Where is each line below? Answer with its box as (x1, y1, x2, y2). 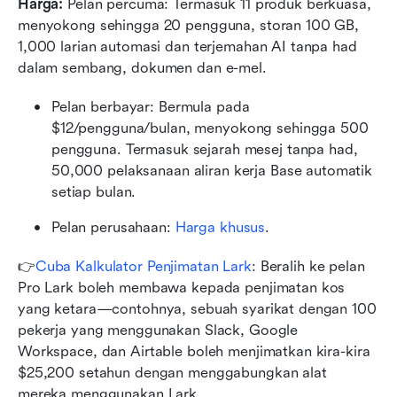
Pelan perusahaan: (51, 219, 171, 237)
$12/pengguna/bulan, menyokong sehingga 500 (51, 120, 369, 137)
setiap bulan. (51, 183, 136, 201)
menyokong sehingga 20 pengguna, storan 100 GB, (18, 17, 360, 35)
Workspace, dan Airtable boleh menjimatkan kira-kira (18, 343, 370, 361)
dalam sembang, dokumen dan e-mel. (18, 59, 267, 77)
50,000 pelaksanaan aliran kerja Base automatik (51, 162, 373, 180)
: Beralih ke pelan (251, 258, 365, 276)
